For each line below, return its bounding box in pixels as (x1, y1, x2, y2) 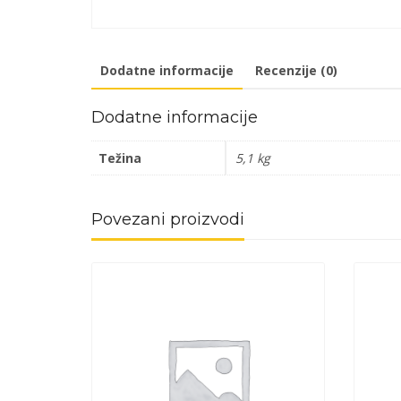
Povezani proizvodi (91, 209, 244, 229)
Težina (98, 149, 141, 166)
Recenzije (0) (255, 61, 337, 79)
